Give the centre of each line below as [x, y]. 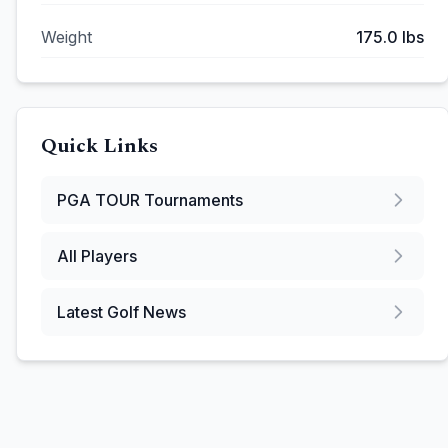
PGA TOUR [98, 200]
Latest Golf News [121, 312]
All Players [97, 256]
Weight [66, 37]
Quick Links [99, 146]
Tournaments [191, 200]
